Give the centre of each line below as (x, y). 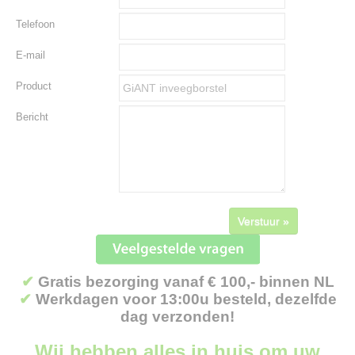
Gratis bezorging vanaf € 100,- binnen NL (186, 282)
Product (34, 86)
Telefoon (35, 24)
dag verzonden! (177, 317)
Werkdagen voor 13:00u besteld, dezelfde (186, 299)
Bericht (32, 117)
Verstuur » (263, 221)
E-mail (31, 55)
